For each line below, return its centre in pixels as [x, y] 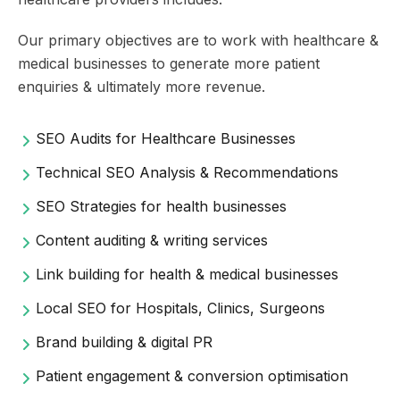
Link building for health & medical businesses [187, 274]
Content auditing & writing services [152, 240]
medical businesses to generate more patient [169, 63]
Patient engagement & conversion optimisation [192, 375]
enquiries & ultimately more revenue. [142, 86]
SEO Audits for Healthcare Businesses [166, 138]
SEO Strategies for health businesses [161, 206]
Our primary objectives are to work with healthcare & [198, 40]
